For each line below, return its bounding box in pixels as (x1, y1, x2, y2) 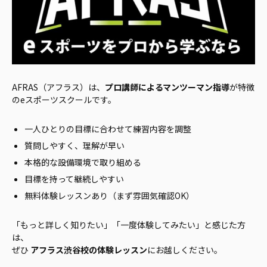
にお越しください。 (147, 244, 222, 256)
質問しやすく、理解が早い (24, 139, 125, 152)
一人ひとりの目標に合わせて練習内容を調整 (24, 123, 191, 135)
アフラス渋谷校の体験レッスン (30, 244, 147, 256)
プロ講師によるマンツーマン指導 (105, 81, 229, 94)
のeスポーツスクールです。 (12, 94, 116, 106)
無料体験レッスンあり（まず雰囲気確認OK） (24, 190, 194, 202)
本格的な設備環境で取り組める (24, 156, 141, 169)
